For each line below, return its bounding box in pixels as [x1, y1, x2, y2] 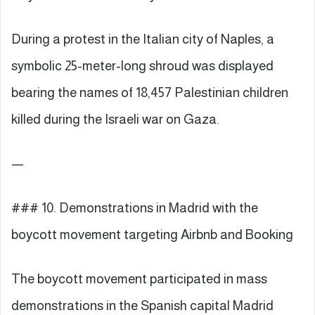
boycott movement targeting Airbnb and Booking [11, 226, 293, 242]
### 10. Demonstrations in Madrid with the [11, 200, 258, 215]
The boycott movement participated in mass [11, 271, 267, 286]
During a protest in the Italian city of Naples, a [11, 31, 274, 46]
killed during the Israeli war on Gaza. [11, 111, 219, 127]
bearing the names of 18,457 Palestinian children [11, 84, 288, 100]
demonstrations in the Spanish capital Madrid [11, 297, 274, 313]
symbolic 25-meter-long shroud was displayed [11, 58, 274, 73]
